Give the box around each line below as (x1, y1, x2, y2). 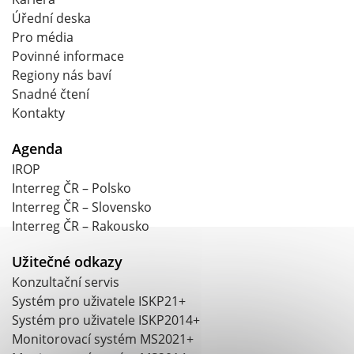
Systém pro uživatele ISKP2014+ (12, 311, 200, 330)
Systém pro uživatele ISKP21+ (12, 292, 186, 311)
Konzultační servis (12, 273, 119, 292)
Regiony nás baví (12, 66, 111, 85)
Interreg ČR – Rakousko (12, 217, 149, 235)
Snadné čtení (12, 85, 89, 104)
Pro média (12, 28, 73, 47)
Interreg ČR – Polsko (12, 179, 131, 198)
